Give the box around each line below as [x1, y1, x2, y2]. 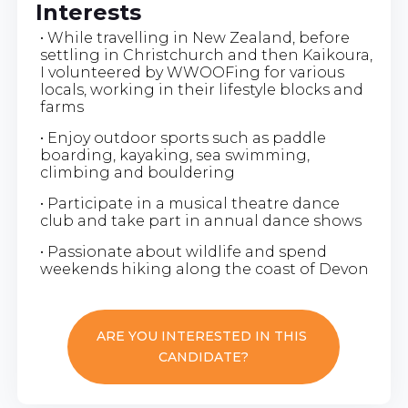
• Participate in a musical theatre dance [39, 195, 340, 213]
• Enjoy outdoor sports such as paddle [39, 129, 326, 148]
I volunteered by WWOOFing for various [39, 64, 344, 82]
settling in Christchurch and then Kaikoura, [39, 46, 372, 65]
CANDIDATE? [158, 349, 250, 366]
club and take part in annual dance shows [39, 212, 362, 230]
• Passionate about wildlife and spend [39, 243, 327, 261]
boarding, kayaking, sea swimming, [39, 147, 310, 165]
